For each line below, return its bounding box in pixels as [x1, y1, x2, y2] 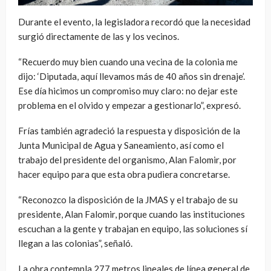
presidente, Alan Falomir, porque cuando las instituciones [18, 208, 245, 220]
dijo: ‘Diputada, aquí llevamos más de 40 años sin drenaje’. [18, 70, 245, 82]
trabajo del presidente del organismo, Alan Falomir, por [18, 154, 237, 165]
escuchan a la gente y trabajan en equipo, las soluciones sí [18, 223, 247, 234]
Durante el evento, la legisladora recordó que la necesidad [18, 16, 250, 27]
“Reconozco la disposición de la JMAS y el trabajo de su [18, 194, 238, 205]
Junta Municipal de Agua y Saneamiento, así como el [18, 139, 224, 151]
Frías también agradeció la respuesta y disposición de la [18, 125, 240, 136]
